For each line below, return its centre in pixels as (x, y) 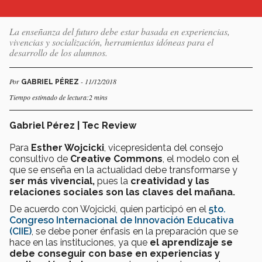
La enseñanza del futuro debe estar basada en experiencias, (120, 31)
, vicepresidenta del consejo (164, 147)
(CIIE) (20, 231)
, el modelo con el (201, 158)
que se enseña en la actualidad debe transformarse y (123, 170)
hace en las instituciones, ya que (80, 242)
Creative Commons (116, 158)
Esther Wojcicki (66, 147)
